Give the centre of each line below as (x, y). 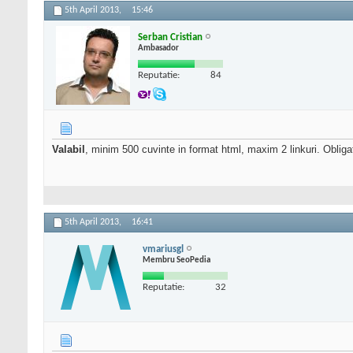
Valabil (69, 150)
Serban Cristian (170, 37)
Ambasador (158, 48)
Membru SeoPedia (176, 260)
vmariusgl (163, 249)
